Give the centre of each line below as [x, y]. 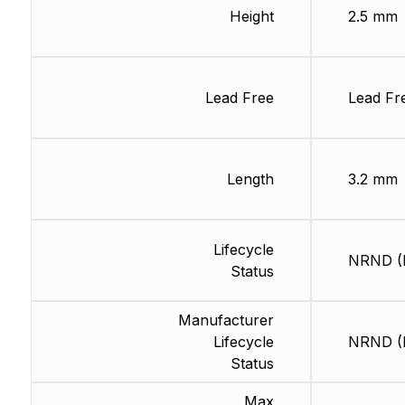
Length [250, 179]
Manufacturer [226, 320]
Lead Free [239, 98]
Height [251, 17]
